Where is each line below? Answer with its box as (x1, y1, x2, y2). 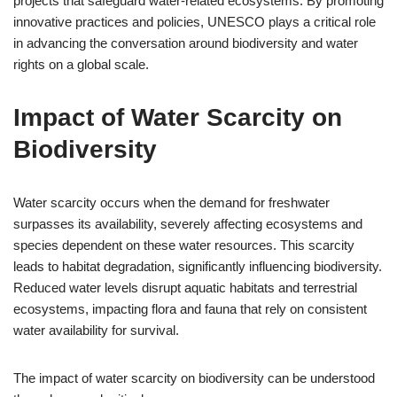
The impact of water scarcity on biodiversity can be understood (13, 370, 375, 385)
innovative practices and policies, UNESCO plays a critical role (13, 14, 376, 29)
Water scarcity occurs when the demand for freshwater (13, 195, 330, 210)
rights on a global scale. (13, 57, 149, 72)
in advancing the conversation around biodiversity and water (13, 35, 358, 51)
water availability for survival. (13, 323, 179, 338)
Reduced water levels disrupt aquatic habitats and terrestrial (13, 280, 357, 295)
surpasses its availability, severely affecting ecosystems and (13, 216, 362, 231)
